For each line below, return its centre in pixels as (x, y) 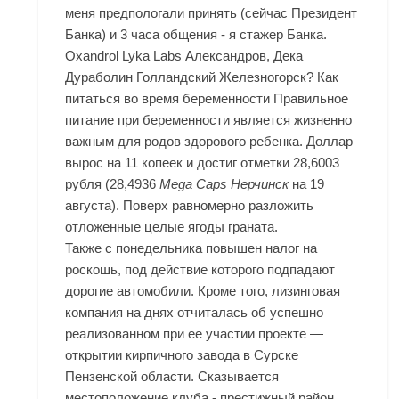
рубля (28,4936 (113, 184)
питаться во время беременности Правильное (207, 99)
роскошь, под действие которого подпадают (200, 270)
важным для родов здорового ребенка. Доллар (209, 142)
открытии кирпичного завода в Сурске (182, 355)
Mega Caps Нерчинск (224, 184)
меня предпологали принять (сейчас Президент (212, 13)
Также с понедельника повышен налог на (191, 248)
